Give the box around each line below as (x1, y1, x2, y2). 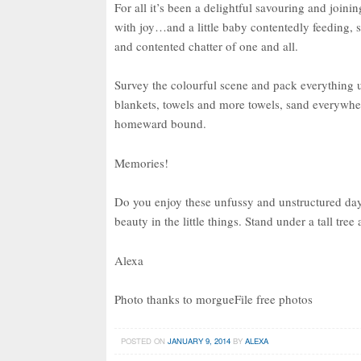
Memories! (114, 154, 168, 171)
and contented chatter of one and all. (114, 38, 298, 55)
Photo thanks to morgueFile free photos (114, 290, 313, 307)
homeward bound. (114, 115, 206, 132)
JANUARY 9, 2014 (167, 335, 230, 347)
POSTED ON (120, 335, 168, 347)
